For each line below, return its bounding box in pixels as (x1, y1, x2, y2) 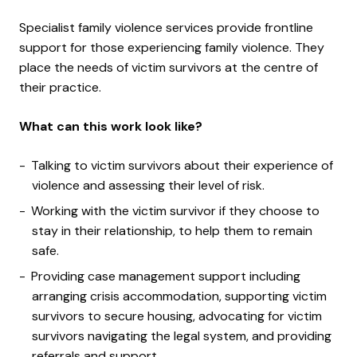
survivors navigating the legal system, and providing (32, 327, 331, 344)
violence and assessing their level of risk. (32, 176, 265, 194)
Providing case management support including (31, 267, 300, 284)
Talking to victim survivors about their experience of (31, 156, 333, 174)
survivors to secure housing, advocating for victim (32, 307, 322, 324)
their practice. (19, 78, 101, 96)
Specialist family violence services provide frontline (19, 18, 313, 36)
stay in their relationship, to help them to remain (32, 222, 312, 239)
